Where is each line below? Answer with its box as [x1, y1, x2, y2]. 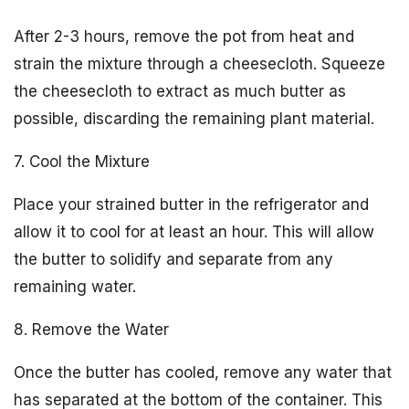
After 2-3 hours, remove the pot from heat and [14, 27, 354, 46]
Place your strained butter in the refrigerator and [14, 195, 369, 214]
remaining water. [14, 278, 136, 296]
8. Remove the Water [14, 320, 169, 339]
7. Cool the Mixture [14, 152, 150, 171]
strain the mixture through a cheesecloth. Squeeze [14, 55, 385, 73]
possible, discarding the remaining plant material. [14, 110, 374, 128]
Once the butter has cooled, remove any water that [14, 363, 392, 382]
